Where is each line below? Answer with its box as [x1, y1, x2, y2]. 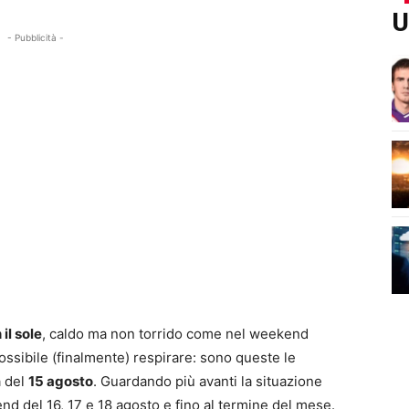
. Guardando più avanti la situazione [93, 372, 322, 390]
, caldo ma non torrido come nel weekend [42, 325, 309, 342]
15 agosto [28, 372, 93, 390]
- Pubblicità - [7, 32, 65, 43]
